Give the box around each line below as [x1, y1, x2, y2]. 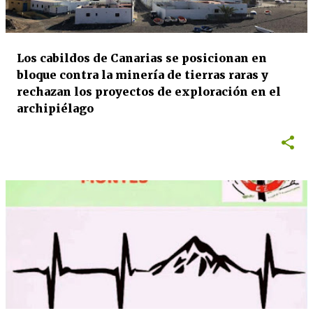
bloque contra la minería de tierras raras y [17, 68, 268, 82]
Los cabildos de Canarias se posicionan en [17, 51, 267, 65]
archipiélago [17, 101, 94, 115]
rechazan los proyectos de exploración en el [17, 85, 281, 99]
